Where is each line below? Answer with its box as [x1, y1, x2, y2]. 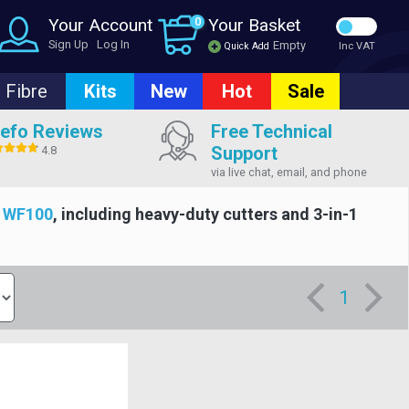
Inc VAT [338, 40, 375, 52]
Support [210, 142, 278, 164]
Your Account [48, 15, 152, 36]
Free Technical [210, 121, 332, 142]
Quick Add [221, 40, 269, 52]
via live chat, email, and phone [210, 165, 367, 179]
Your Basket [208, 15, 300, 36]
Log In [97, 37, 130, 51]
